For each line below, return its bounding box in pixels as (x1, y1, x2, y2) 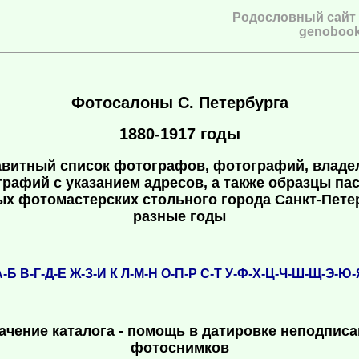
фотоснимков (130, 340, 229, 357)
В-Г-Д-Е (20, 267, 67, 281)
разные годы (133, 208, 226, 225)
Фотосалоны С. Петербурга (71, 93, 288, 111)
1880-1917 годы (119, 125, 240, 143)
